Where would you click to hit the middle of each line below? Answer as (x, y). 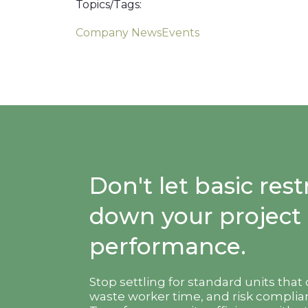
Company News (119, 33)
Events (180, 33)
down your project (195, 216)
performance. (168, 246)
